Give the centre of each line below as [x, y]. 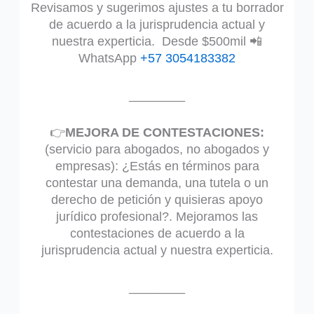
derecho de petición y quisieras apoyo [157, 199]
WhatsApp [109, 59]
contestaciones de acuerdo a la [157, 233]
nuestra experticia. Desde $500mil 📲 [157, 42]
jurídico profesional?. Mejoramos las [157, 216]
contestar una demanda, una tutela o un [157, 183]
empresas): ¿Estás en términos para [157, 166]
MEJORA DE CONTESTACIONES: [165, 132]
